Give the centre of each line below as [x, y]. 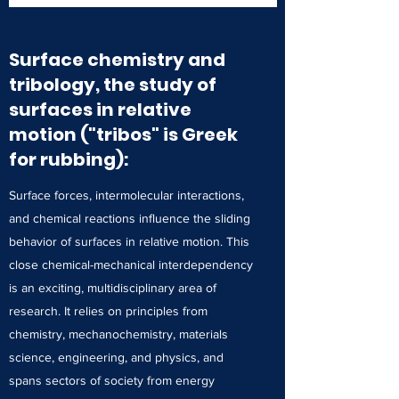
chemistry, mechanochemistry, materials [118, 334]
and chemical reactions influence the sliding [130, 218]
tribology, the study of [113, 85]
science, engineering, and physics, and [116, 357]
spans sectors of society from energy [112, 380]
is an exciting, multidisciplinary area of [113, 288]
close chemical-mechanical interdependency [131, 265]
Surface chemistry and [117, 60]
